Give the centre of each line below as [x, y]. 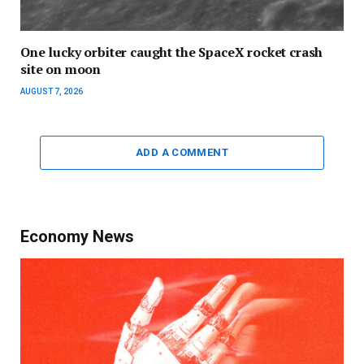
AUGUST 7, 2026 [52, 92]
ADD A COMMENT [182, 153]
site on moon [61, 69]
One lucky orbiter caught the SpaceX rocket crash [172, 52]
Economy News [77, 237]
